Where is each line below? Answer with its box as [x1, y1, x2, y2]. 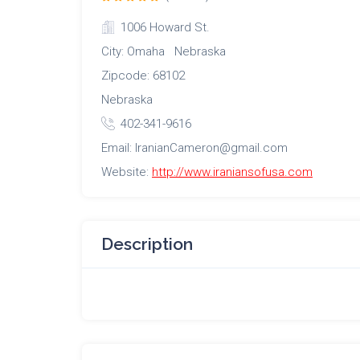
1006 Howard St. [121, 19, 210, 35]
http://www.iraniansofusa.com [152, 164, 313, 179]
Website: [101, 164, 152, 179]
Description [101, 233, 193, 254]
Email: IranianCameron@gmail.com [101, 140, 288, 155]
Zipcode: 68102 [101, 67, 185, 83]
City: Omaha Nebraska [101, 43, 226, 59]
